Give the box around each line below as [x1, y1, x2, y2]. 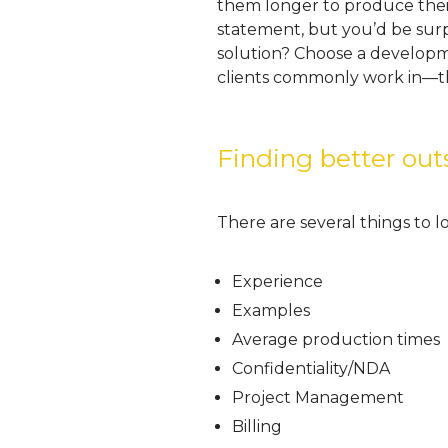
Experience [232, 272, 323, 291]
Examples [232, 301, 310, 320]
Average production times [232, 330, 440, 349]
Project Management [232, 388, 404, 407]
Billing [232, 417, 282, 436]
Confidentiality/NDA [232, 359, 390, 378]
